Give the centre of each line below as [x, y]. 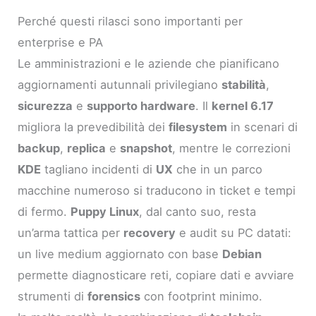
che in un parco [218, 169]
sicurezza [45, 105]
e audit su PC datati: [234, 232]
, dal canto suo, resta [198, 211]
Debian [242, 254]
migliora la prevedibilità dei [93, 127]
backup [39, 148]
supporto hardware [141, 105]
